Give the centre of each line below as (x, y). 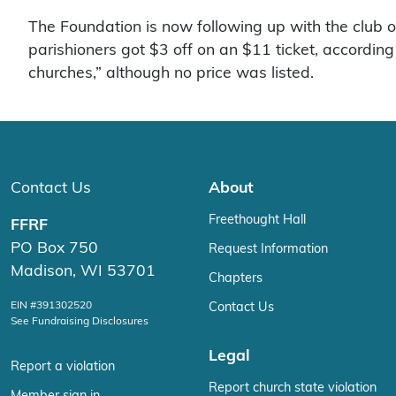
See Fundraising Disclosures (80, 320)
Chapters (236, 278)
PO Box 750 (54, 247)
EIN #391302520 (51, 305)
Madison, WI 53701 (83, 270)
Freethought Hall (257, 219)
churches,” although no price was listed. (171, 72)
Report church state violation (293, 387)
